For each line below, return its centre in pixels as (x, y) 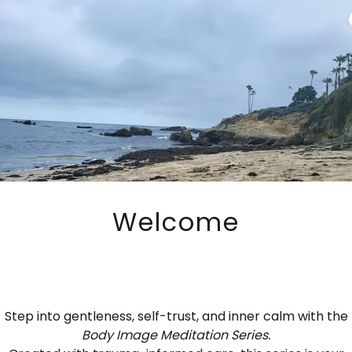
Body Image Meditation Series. (176, 335)
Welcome (176, 222)
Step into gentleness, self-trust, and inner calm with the (176, 316)
